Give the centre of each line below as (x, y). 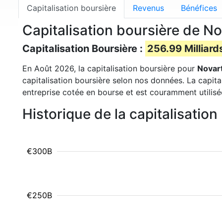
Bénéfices (199, 8)
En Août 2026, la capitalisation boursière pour (110, 68)
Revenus (148, 8)
